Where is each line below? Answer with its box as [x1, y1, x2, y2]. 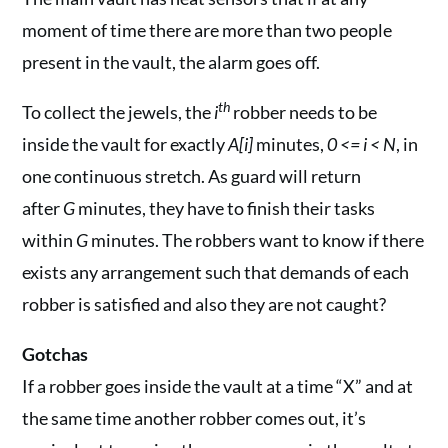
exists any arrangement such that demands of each [22, 261, 410, 283]
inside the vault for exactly [22, 133, 229, 155]
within [22, 229, 77, 251]
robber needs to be [230, 101, 378, 123]
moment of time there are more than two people [22, 19, 393, 41]
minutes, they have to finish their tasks [75, 197, 376, 219]
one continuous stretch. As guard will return [22, 165, 362, 187]
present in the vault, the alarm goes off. [22, 51, 321, 73]
